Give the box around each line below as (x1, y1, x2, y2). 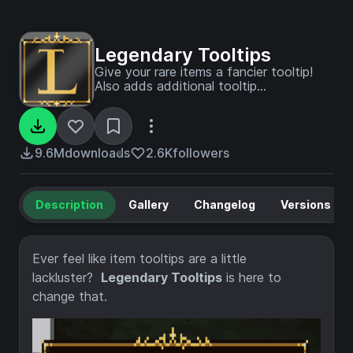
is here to (222, 269, 281, 285)
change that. (32, 288, 107, 304)
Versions (281, 198, 331, 211)
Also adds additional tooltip (95, 78, 257, 94)
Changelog (194, 198, 255, 211)
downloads (65, 145, 130, 161)
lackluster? (32, 269, 101, 285)
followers (173, 145, 229, 161)
